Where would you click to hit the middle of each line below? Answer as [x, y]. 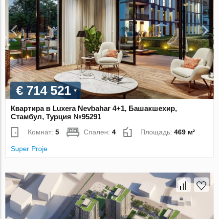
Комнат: [42, 132]
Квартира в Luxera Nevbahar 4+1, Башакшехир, [94, 109]
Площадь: [157, 132]
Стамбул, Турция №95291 [56, 117]
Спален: [98, 132]
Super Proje [29, 149]
